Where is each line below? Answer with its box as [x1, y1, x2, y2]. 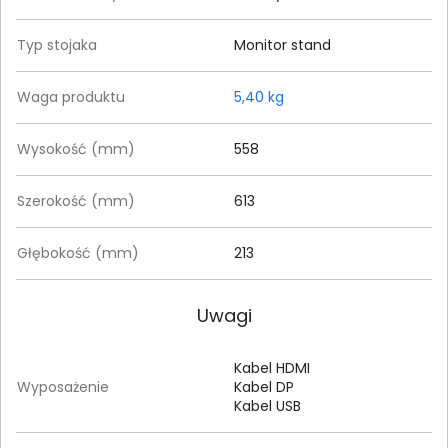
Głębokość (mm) [17, 243, 139, 264]
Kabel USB [234, 396, 301, 417]
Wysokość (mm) [17, 139, 135, 160]
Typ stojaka [17, 35, 97, 56]
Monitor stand [234, 35, 331, 56]
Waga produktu [17, 87, 125, 108]
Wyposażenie [17, 377, 109, 398]
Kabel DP [234, 377, 294, 398]
